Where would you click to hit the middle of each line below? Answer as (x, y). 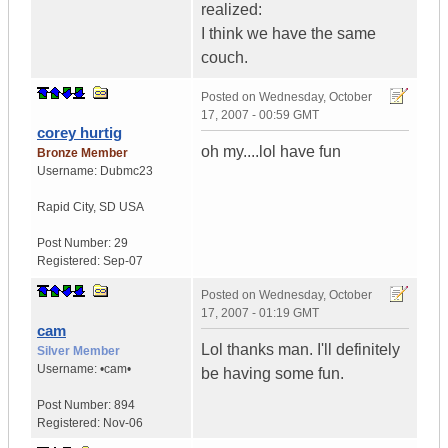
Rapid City (65, 207)
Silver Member (78, 351)
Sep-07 (123, 261)
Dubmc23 (126, 171)
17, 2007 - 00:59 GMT (260, 115)
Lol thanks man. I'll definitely (300, 350)
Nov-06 (123, 423)
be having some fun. (272, 374)
